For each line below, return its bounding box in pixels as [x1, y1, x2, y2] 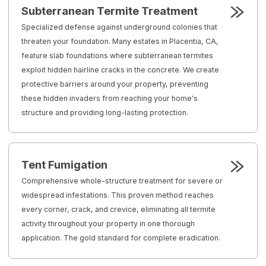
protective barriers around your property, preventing [21, 80, 209, 89]
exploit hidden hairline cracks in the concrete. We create [21, 65, 220, 75]
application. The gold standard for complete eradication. [21, 233, 221, 243]
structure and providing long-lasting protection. [21, 108, 189, 118]
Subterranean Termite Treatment [21, 4, 198, 18]
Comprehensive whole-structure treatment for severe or [21, 176, 223, 186]
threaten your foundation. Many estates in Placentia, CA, [21, 37, 219, 46]
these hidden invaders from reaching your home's [21, 94, 198, 103]
